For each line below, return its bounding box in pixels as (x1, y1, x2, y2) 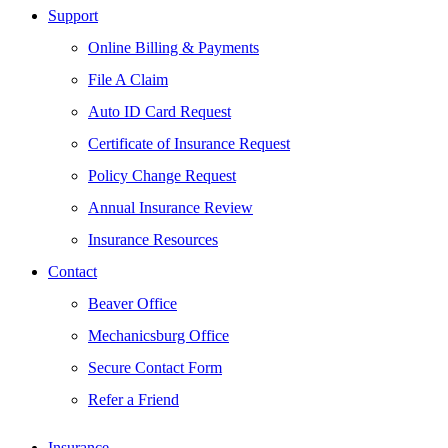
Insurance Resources (88, 231, 218, 248)
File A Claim (88, 71, 168, 88)
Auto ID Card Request (88, 103, 231, 120)
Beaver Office (88, 295, 177, 312)
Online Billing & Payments (88, 39, 259, 56)
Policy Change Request (88, 167, 236, 184)
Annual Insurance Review (88, 199, 253, 216)
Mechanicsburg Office (88, 327, 229, 344)
